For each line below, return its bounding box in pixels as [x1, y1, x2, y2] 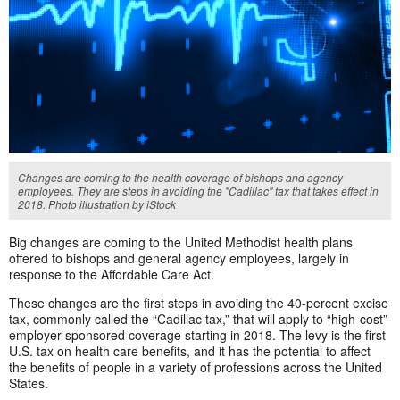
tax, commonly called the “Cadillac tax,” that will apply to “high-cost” [9, 310, 387, 329]
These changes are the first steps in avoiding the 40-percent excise [9, 294, 388, 312]
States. [9, 374, 48, 393]
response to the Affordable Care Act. [9, 265, 214, 284]
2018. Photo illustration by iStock [18, 196, 176, 212]
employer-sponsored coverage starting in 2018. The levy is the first [9, 326, 386, 345]
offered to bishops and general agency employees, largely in [9, 249, 349, 268]
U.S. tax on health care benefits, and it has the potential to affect [9, 342, 371, 361]
